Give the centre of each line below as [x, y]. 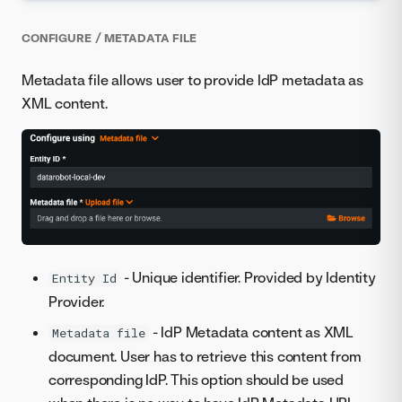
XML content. [65, 103]
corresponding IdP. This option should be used [196, 379]
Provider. [77, 301]
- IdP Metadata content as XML [252, 332]
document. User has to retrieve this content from [205, 356]
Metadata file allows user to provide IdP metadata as [192, 79]
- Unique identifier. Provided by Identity [248, 277]
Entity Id [84, 278]
